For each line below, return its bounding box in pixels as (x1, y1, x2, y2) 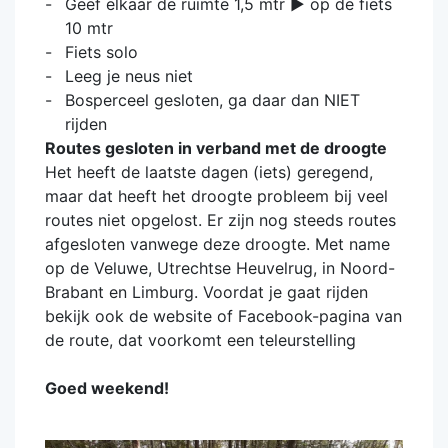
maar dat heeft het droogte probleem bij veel (45, 186, 388, 206)
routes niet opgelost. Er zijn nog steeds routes (45, 210, 396, 230)
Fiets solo (65, 42, 138, 62)
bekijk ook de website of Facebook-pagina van (45, 306, 402, 326)
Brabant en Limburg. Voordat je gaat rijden (45, 282, 368, 302)
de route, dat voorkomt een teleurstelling (45, 330, 356, 350)
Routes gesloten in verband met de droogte (45, 138, 387, 158)
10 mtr (65, 18, 113, 38)
